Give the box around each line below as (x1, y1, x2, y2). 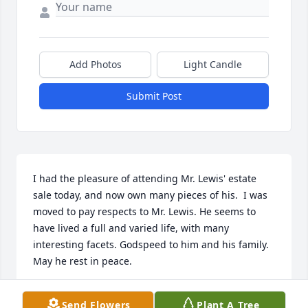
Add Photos (69, 58, 122, 71)
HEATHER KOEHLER (33, 286, 124, 300)
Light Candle (184, 58, 242, 71)
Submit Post (126, 89, 181, 103)
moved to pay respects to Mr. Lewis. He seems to (33, 205, 256, 219)
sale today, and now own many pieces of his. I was (33, 188, 267, 202)
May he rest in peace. (33, 254, 132, 268)
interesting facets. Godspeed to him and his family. (33, 238, 269, 252)
